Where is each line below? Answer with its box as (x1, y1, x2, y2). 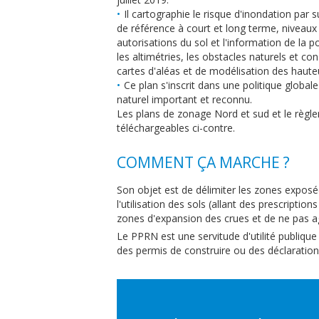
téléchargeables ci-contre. (117, 121, 236, 135)
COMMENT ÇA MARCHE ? (117, 152, 291, 172)
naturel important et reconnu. (117, 93, 253, 106)
